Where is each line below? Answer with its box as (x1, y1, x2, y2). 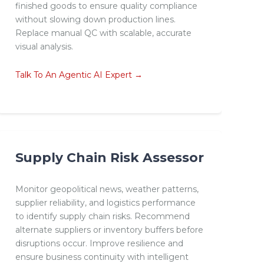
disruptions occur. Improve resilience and (15, 237, 183, 249)
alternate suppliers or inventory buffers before (15, 224, 203, 235)
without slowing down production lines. (15, 14, 176, 25)
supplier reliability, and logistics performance (15, 197, 196, 208)
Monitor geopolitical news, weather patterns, (15, 183, 199, 194)
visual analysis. (15, 41, 73, 52)
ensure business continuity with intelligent (15, 251, 189, 262)
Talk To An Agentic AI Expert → (15, 70, 143, 81)
